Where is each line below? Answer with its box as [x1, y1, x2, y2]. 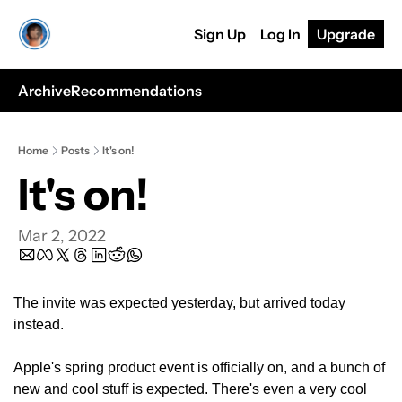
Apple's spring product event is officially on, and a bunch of [13, 360, 385, 375]
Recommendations [71, 82, 202, 100]
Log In [260, 25, 301, 43]
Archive [18, 82, 71, 100]
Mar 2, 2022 [18, 226, 106, 246]
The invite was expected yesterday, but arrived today [13, 295, 345, 310]
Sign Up [194, 25, 246, 43]
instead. [13, 317, 64, 332]
